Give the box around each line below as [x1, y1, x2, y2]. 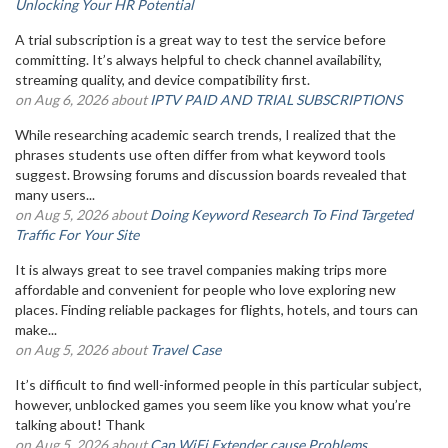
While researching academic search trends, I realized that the [15, 126, 396, 143]
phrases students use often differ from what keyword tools [15, 146, 386, 163]
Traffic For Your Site [15, 226, 139, 243]
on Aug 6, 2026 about [15, 91, 150, 108]
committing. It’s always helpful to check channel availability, [15, 51, 382, 68]
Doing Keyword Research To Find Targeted [150, 206, 413, 223]
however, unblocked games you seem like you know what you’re [15, 396, 411, 413]
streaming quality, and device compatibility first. [15, 71, 310, 88]
